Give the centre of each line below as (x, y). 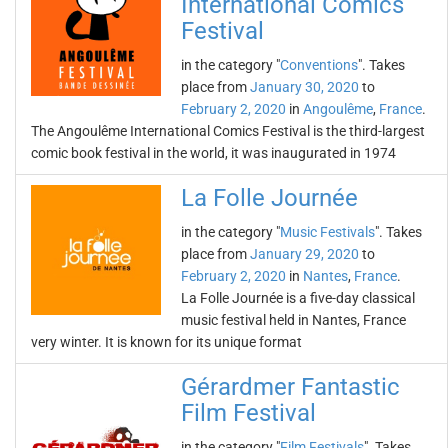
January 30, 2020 (304, 87)
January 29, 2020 (304, 254)
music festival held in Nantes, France (293, 320)
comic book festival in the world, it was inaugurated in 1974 (213, 153)
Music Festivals (327, 232)
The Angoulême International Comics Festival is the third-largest (228, 131)
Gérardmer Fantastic (290, 387)
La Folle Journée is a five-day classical (298, 298)
